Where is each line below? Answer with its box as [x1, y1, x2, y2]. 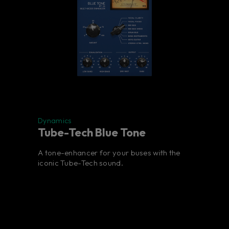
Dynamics [38, 116, 72, 126]
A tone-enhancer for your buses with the [38, 148, 180, 158]
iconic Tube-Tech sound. [38, 158, 123, 168]
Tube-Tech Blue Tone [38, 125, 146, 140]
